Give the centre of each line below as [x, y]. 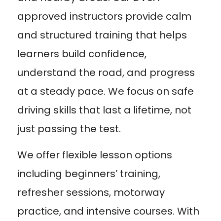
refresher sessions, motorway [91, 192]
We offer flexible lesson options [95, 155]
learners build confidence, [82, 54]
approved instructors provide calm [104, 16]
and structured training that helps [102, 35]
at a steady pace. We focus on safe [106, 91]
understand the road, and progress [106, 72]
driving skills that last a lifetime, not [104, 110]
